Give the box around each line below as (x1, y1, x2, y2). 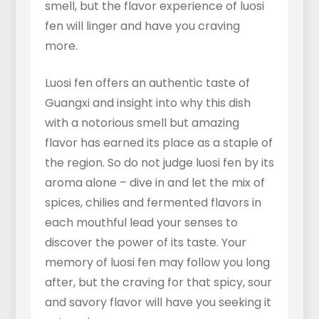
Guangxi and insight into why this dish (44, 94, 251, 111)
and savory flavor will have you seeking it (44, 293, 271, 310)
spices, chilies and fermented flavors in (44, 194, 261, 211)
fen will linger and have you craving (44, 17, 240, 34)
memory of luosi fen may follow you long (44, 253, 270, 271)
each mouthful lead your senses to (44, 214, 238, 231)
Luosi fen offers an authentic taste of (44, 74, 250, 91)
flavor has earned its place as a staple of (44, 134, 273, 151)
